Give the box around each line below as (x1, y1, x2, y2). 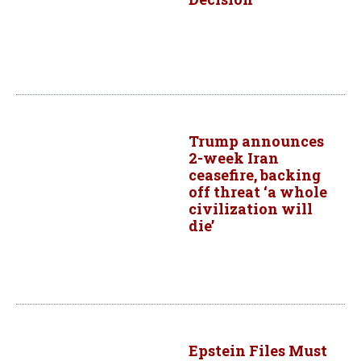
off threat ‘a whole (189, 181, 327, 201)
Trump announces (189, 131, 324, 151)
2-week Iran (189, 147, 279, 168)
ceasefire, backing (189, 164, 321, 185)
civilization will (189, 198, 313, 218)
